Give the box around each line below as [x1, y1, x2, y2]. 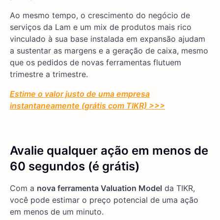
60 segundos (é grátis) [10, 159, 139, 174]
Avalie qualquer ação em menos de [10, 143, 208, 158]
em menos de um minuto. [10, 207, 104, 217]
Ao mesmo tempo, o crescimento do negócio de [10, 10, 190, 21]
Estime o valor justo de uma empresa [10, 89, 150, 99]
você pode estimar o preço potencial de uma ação [10, 195, 198, 205]
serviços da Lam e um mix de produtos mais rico [10, 22, 192, 32]
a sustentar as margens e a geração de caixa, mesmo [10, 46, 208, 56]
